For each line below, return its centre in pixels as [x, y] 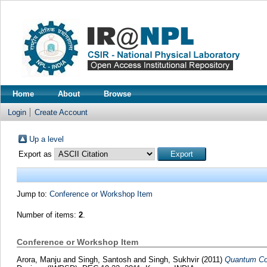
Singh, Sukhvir [175, 259]
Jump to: [33, 194]
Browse [117, 94]
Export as [36, 154]
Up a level [46, 139]
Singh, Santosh [105, 259]
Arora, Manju [40, 259]
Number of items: [47, 215]
